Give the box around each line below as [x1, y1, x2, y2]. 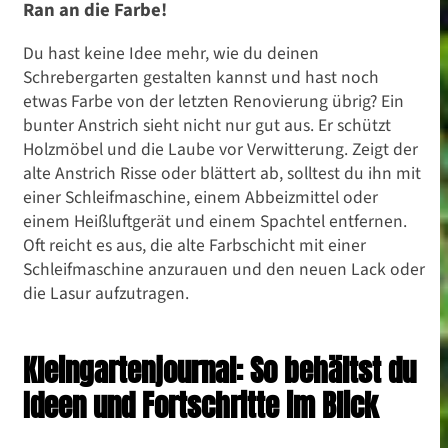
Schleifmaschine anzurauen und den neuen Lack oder [23, 257, 425, 282]
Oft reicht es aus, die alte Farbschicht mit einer [23, 233, 366, 258]
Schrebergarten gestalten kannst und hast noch [23, 65, 379, 90]
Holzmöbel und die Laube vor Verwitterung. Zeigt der [23, 137, 418, 162]
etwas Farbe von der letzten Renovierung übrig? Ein [23, 89, 404, 114]
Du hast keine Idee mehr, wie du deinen [23, 41, 319, 66]
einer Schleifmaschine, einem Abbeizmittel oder [23, 185, 378, 210]
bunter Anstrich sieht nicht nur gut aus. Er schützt [23, 113, 391, 138]
